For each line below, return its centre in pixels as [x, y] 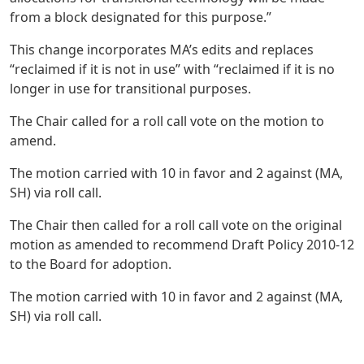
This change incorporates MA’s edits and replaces [162, 49]
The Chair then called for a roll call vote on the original [176, 225]
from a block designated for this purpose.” [141, 17]
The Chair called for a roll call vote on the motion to [167, 121]
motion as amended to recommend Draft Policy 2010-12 [182, 244]
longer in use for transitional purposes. [130, 88]
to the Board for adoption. [91, 264]
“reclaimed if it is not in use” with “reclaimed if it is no [172, 69]
